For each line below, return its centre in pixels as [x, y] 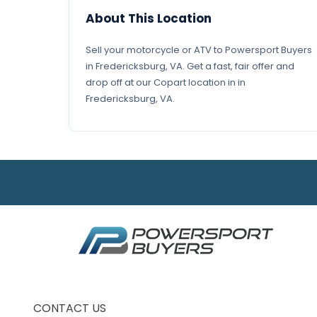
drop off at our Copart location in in [166, 82]
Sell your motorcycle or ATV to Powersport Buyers [199, 50]
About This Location [149, 18]
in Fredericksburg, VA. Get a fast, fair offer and [190, 66]
